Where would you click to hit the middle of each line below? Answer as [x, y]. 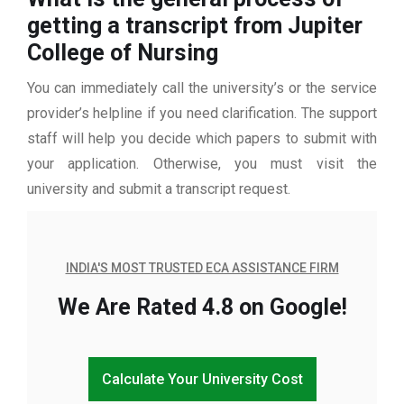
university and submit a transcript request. [159, 189]
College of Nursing [123, 53]
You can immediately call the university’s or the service [202, 88]
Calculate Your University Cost [202, 380]
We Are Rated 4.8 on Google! [202, 308]
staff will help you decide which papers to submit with [202, 139]
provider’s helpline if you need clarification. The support [202, 114]
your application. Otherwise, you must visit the [202, 164]
